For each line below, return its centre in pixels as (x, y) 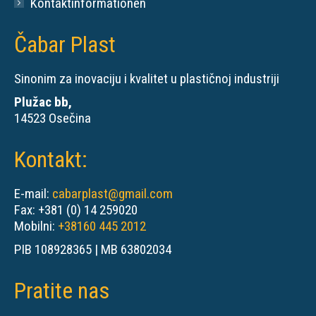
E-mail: (33, 193)
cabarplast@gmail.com (113, 193)
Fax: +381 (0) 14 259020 (76, 209)
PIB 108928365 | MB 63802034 (93, 249)
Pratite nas (62, 290)
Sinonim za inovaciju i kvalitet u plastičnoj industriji (147, 78)
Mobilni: (36, 226)
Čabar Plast (65, 44)
